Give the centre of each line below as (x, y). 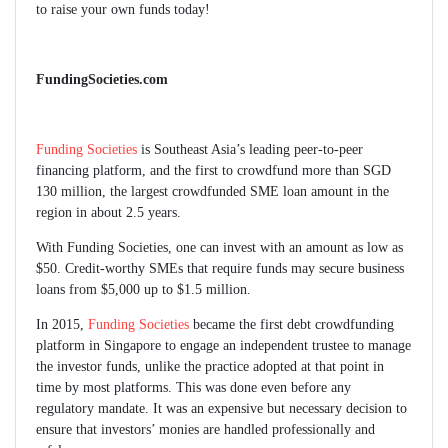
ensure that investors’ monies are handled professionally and (205, 430)
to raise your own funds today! (123, 10)
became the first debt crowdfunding (291, 325)
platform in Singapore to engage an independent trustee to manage (223, 346)
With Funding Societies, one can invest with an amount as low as (219, 248)
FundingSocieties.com (102, 80)
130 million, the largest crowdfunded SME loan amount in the (212, 192)
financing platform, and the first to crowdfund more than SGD (213, 171)
